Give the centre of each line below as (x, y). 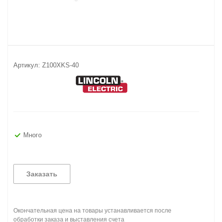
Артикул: (27, 65)
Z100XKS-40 (60, 65)
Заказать (42, 174)
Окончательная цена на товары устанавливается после (92, 211)
